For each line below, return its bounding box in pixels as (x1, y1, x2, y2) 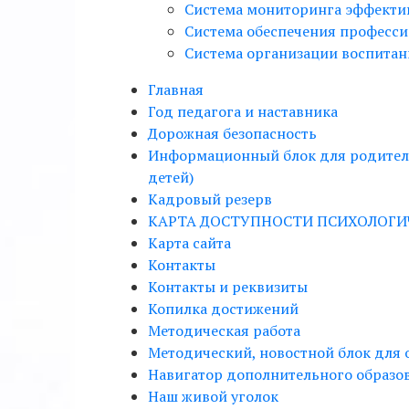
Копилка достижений (148, 299, 299, 319)
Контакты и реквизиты (148, 277, 308, 297)
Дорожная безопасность (148, 123, 317, 143)
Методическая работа (148, 320, 300, 341)
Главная (148, 79, 204, 100)
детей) (148, 167, 194, 187)
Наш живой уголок (148, 386, 278, 406)
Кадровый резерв (148, 189, 272, 209)
